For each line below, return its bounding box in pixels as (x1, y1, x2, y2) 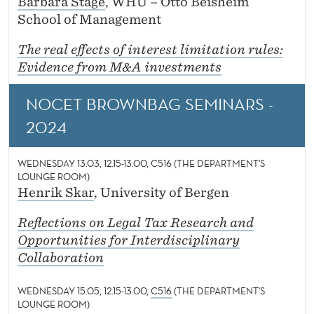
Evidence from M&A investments (18, 60, 221, 75)
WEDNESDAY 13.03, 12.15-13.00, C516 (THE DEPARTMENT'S (18, 157, 265, 170)
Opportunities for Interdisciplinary (18, 233, 240, 248)
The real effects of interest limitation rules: (18, 42, 283, 57)
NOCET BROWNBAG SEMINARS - (26, 93, 273, 115)
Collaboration (18, 250, 104, 266)
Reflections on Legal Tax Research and (18, 215, 254, 231)
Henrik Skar (18, 185, 94, 200)
